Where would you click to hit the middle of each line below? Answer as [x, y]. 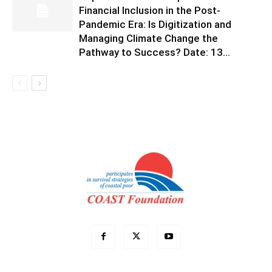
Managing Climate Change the [148, 38]
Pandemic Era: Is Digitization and [155, 24]
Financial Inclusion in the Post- [150, 10]
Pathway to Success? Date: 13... [155, 52]
